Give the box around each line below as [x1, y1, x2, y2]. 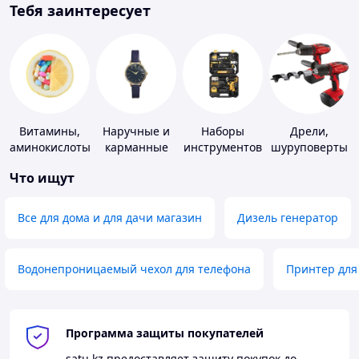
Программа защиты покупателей [66, 325, 264, 341]
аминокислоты [10, 139, 91, 155]
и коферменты [10, 155, 90, 171]
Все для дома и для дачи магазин [18, 210, 202, 226]
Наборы [201, 123, 244, 139]
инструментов [184, 139, 262, 155]
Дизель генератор [237, 210, 338, 226]
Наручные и [103, 123, 170, 139]
